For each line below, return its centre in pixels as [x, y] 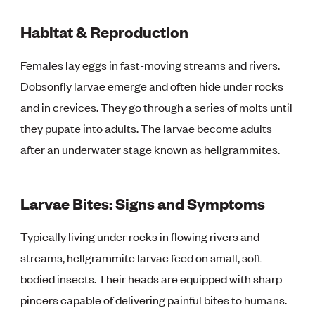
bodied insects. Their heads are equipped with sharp [152, 278]
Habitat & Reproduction [105, 31]
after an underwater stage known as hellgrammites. [150, 149]
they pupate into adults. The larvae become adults [147, 128]
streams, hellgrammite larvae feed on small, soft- [143, 257]
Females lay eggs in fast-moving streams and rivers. [150, 64]
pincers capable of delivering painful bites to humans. [154, 299]
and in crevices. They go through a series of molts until [157, 107]
